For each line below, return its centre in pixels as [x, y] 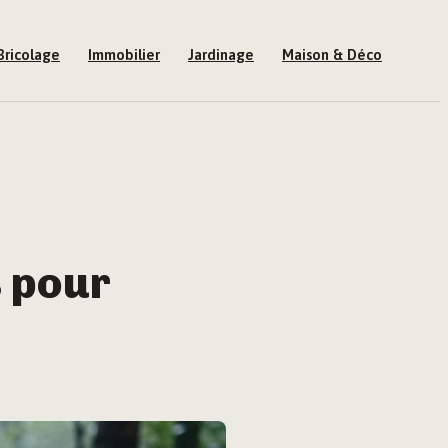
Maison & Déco [332, 54]
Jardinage [221, 54]
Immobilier [124, 54]
